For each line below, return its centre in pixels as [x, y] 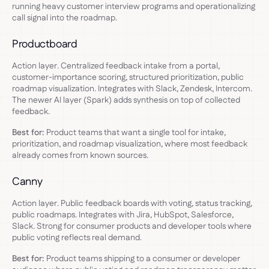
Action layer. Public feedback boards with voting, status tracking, [132, 203]
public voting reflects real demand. [77, 237]
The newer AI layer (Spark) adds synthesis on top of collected [126, 100]
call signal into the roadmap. [65, 18]
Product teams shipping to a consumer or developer [142, 258]
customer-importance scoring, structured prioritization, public [128, 77]
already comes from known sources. [80, 155]
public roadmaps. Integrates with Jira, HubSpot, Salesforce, [123, 215]
